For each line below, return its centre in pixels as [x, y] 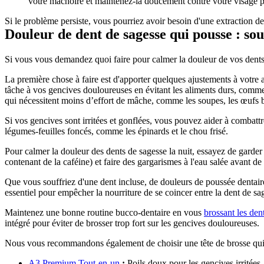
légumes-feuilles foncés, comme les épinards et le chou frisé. [116, 131]
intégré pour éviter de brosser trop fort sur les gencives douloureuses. [132, 223]
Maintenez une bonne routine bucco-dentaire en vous [104, 212]
